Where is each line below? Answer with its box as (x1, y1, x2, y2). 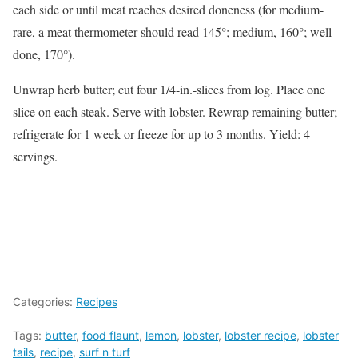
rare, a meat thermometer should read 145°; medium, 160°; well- (13, 23, 336, 40)
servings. (13, 148, 58, 165)
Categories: (13, 295, 76, 308)
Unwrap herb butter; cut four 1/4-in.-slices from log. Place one (13, 81, 325, 97)
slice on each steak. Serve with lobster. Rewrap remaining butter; (13, 103, 337, 120)
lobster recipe (225, 328, 296, 342)
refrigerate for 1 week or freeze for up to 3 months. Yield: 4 (13, 125, 310, 142)
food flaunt (82, 328, 139, 342)
